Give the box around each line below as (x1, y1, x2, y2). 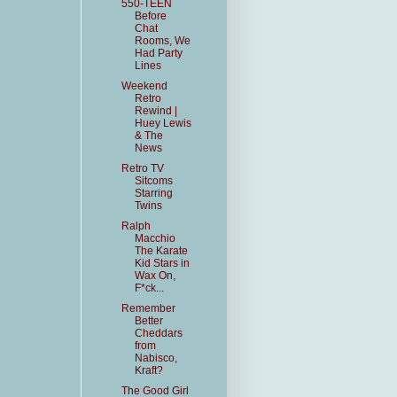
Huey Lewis (134, 117, 191, 129)
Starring (134, 187, 173, 199)
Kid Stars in (134, 257, 190, 269)
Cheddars (134, 327, 183, 339)
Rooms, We (134, 35, 191, 47)
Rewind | (134, 105, 177, 117)
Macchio (134, 232, 175, 245)
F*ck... (134, 282, 164, 294)
